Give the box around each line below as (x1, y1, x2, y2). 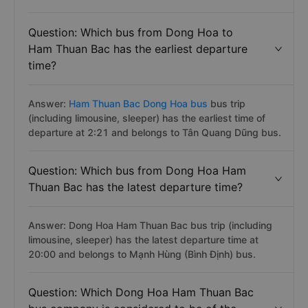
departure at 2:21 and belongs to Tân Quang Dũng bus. (28, 126, 281, 138)
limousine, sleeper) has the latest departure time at (28, 234, 258, 245)
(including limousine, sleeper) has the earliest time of (28, 112, 265, 124)
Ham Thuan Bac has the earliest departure (28, 42, 247, 56)
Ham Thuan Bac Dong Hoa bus (69, 98, 208, 109)
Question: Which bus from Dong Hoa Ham (28, 164, 246, 177)
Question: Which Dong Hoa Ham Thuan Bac (28, 285, 254, 299)
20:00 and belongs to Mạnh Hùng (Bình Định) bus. (28, 248, 256, 260)
